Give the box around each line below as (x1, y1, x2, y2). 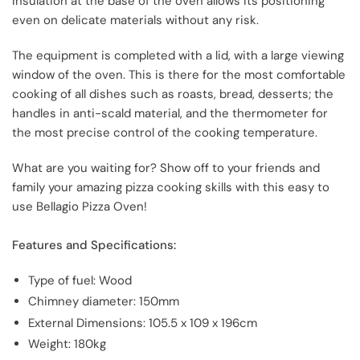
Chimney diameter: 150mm (28, 293, 179, 310)
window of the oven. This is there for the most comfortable (12, 66, 346, 83)
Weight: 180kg (28, 336, 106, 353)
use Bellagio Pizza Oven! (12, 198, 147, 215)
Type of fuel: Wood (28, 272, 132, 288)
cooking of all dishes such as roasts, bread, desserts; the (12, 85, 333, 102)
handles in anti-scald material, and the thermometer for (12, 104, 328, 121)
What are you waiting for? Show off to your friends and (12, 159, 320, 176)
